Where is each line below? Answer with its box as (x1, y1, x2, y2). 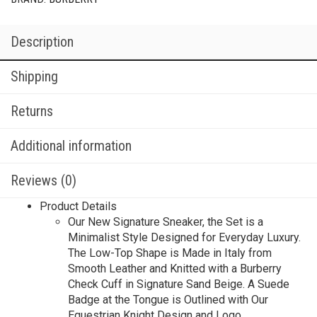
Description (11, 33, 74, 50)
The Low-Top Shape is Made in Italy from (68, 246, 272, 260)
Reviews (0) (11, 172, 76, 189)
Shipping (11, 68, 58, 85)
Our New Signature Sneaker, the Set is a (68, 215, 263, 229)
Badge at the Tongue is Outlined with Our (68, 293, 268, 306)
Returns (11, 103, 53, 120)
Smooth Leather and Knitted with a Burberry (68, 262, 282, 275)
